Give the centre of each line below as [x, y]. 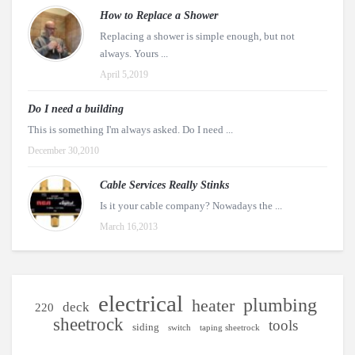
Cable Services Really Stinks [164, 185]
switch [179, 328]
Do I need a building [76, 109]
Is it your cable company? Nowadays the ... [191, 206]
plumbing [280, 305]
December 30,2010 [63, 151]
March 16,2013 [129, 227]
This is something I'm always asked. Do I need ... [130, 130]
